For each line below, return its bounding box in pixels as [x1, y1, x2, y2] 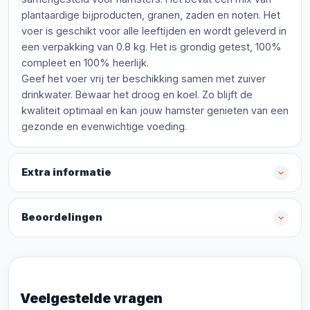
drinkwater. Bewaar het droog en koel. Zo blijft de [21, 89, 253, 100]
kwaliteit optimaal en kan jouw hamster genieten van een [21, 104, 289, 116]
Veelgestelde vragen [20, 290, 163, 307]
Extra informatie [21, 166, 111, 179]
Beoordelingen [21, 211, 102, 224]
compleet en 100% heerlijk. [21, 57, 149, 69]
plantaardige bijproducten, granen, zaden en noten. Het [21, 9, 280, 21]
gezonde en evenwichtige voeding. [21, 120, 187, 132]
